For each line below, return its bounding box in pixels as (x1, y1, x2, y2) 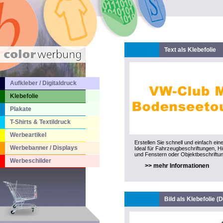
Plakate (10, 106, 31, 112)
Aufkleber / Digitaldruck (10, 80, 77, 87)
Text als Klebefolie (164, 46, 216, 53)
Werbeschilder (10, 157, 51, 164)
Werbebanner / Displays (10, 144, 78, 151)
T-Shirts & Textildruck (10, 118, 71, 125)
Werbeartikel (10, 131, 46, 138)
